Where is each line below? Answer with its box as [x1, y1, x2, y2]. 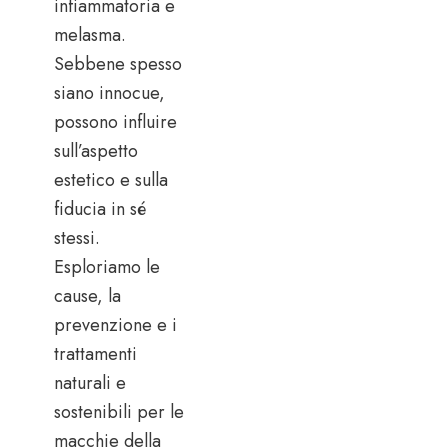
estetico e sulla [54, 166, 168, 193]
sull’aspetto [54, 137, 138, 164]
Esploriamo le [54, 253, 160, 280]
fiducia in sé [54, 195, 146, 222]
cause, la [54, 282, 121, 309]
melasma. [54, 21, 126, 48]
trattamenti [54, 340, 137, 367]
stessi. [54, 224, 100, 251]
